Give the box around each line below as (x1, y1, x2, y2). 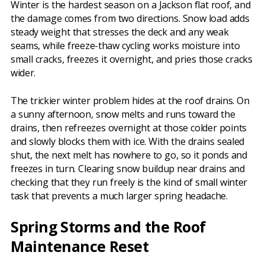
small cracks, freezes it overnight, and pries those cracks (11, 52, 253, 66)
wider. (11, 66, 36, 79)
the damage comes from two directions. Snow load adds (11, 11, 250, 25)
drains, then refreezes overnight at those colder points (11, 121, 247, 134)
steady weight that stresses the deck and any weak (11, 25, 229, 38)
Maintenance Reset (11, 235, 149, 256)
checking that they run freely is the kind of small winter (11, 175, 248, 189)
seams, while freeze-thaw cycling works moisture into (11, 38, 240, 52)
